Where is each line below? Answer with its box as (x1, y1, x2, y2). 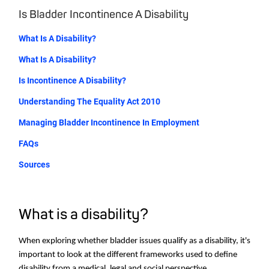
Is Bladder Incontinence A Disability (19, 8, 189, 22)
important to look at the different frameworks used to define (19, 250, 237, 260)
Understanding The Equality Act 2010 (19, 97, 160, 107)
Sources (19, 160, 50, 170)
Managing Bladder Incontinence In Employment (19, 118, 199, 128)
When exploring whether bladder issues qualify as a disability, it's (19, 237, 250, 246)
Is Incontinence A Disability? (19, 76, 126, 86)
